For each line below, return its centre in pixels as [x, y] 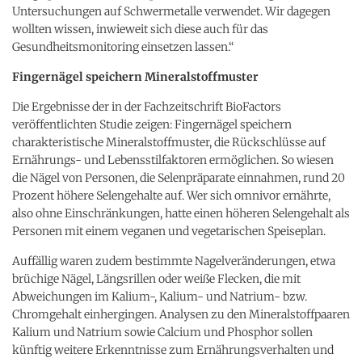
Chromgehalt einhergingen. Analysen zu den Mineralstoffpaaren [181, 314]
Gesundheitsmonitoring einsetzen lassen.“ [123, 46]
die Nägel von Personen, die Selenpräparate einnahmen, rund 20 [179, 177]
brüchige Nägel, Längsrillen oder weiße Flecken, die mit [156, 278]
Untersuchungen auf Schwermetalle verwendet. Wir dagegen [171, 11]
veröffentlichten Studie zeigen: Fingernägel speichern [152, 124]
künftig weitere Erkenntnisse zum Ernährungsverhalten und [173, 349]
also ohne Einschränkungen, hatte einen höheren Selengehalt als [181, 213]
